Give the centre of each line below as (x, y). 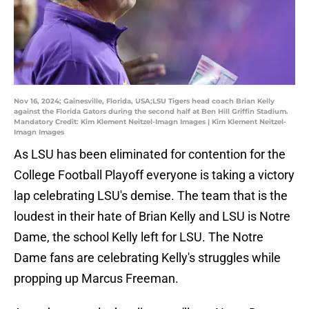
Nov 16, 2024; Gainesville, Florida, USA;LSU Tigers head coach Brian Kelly (144, 101)
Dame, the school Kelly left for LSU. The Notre (139, 237)
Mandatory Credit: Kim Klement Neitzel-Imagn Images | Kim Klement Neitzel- (150, 122)
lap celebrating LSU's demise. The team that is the (151, 196)
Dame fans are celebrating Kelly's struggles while (147, 258)
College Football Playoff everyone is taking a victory (154, 175)
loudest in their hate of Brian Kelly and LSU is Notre (152, 217)
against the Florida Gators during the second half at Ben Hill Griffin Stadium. (151, 112)
